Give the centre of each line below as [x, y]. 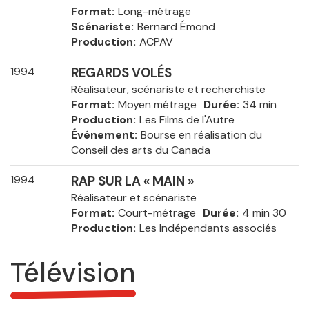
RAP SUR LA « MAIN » [132, 182]
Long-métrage [154, 12]
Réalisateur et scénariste [133, 198]
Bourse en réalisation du [201, 135]
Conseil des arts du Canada [140, 150]
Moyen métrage [157, 105]
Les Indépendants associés [208, 228]
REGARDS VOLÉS [121, 73]
